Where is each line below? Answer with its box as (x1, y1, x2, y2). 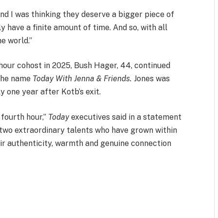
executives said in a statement (69, 112, 182, 122)
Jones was (132, 74, 170, 84)
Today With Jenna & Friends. (33, 74, 132, 84)
